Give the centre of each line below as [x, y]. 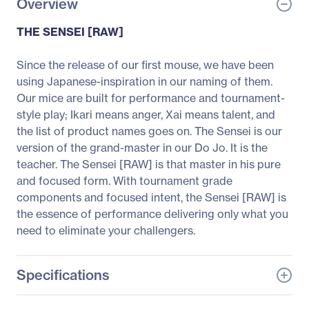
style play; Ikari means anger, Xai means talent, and [146, 114]
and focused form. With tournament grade [124, 181]
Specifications [63, 275]
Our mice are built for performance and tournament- [151, 98]
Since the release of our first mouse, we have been [145, 65]
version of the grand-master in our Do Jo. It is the [142, 148]
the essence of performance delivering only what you [152, 214]
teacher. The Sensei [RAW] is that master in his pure [149, 164]
